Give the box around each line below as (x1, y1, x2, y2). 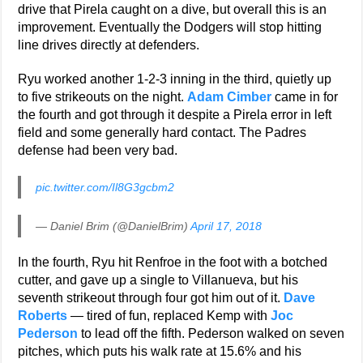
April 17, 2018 (190, 220, 263, 233)
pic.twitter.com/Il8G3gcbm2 (36, 181, 175, 194)
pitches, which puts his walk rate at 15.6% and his (18, 344, 302, 359)
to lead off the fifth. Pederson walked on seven (78, 327, 345, 341)
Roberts (18, 309, 68, 323)
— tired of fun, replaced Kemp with (67, 309, 271, 323)
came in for (271, 90, 339, 105)
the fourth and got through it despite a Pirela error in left (18, 108, 332, 122)
